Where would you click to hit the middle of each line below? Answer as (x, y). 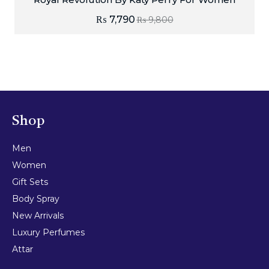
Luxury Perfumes (48, 233)
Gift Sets (30, 182)
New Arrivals (38, 216)
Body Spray (36, 199)
